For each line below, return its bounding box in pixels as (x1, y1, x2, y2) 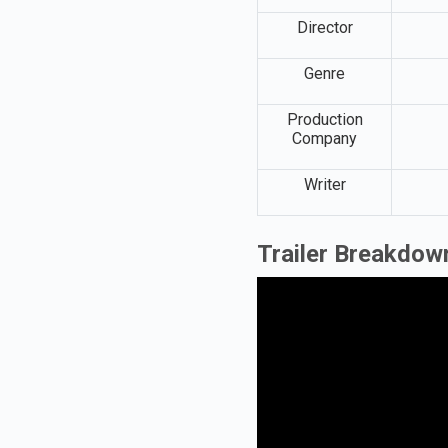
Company (292, 128, 357, 148)
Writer (303, 174, 346, 194)
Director (296, 17, 353, 37)
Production (286, 109, 363, 129)
